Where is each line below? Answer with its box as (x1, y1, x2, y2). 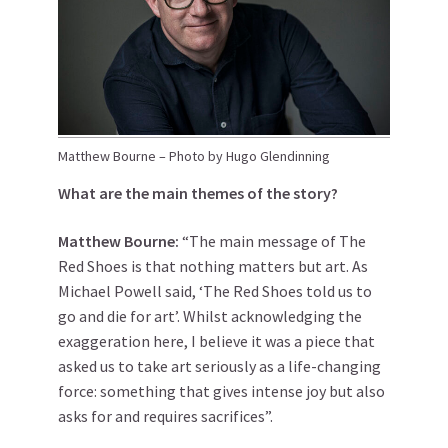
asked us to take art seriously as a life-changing (58, 356, 381, 377)
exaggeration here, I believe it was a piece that (58, 331, 375, 352)
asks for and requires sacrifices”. (58, 406, 273, 427)
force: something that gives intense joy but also (58, 381, 385, 402)
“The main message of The (182, 231, 366, 252)
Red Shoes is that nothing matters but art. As (58, 256, 368, 277)
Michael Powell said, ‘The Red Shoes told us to (58, 281, 372, 302)
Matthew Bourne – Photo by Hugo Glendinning (58, 147, 330, 166)
